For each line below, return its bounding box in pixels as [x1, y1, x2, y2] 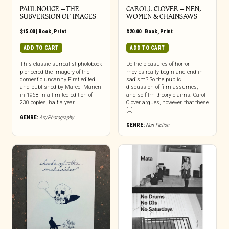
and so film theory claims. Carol [126, 91, 205, 98]
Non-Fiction [145, 121, 169, 128]
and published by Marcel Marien [19, 83, 101, 90]
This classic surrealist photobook [19, 60, 102, 67]
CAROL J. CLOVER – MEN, [126, 5, 201, 13]
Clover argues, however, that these [126, 99, 209, 106]
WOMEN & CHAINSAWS [126, 12, 197, 20]
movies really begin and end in [126, 68, 203, 75]
